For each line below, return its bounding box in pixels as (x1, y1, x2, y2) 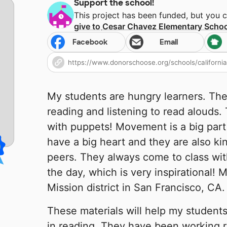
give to (73, 21, 102, 32)
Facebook (72, 37, 108, 47)
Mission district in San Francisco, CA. (47, 181, 225, 194)
